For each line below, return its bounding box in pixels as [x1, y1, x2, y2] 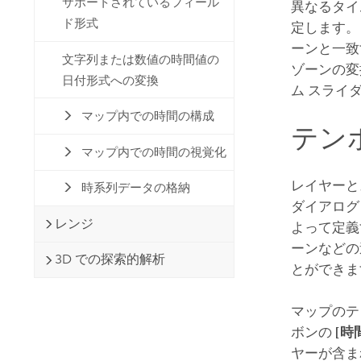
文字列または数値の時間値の [62, 52, 220, 67]
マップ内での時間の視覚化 [81, 144, 226, 160]
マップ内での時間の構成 [81, 109, 214, 124]
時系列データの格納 [81, 180, 190, 196]
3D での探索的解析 [54, 251, 165, 268]
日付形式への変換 [62, 73, 160, 88]
